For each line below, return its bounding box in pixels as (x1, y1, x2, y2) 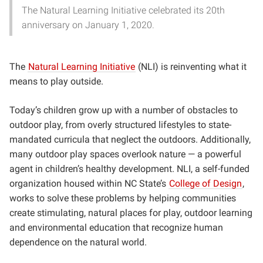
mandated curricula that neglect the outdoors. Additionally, (9, 134, 251, 145)
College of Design (169, 178, 242, 189)
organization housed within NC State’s (9, 178, 168, 189)
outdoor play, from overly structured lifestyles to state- (9, 119, 231, 130)
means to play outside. (9, 76, 103, 87)
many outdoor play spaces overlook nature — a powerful (9, 149, 241, 160)
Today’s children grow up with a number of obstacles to (9, 104, 238, 116)
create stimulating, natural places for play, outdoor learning (9, 207, 252, 218)
